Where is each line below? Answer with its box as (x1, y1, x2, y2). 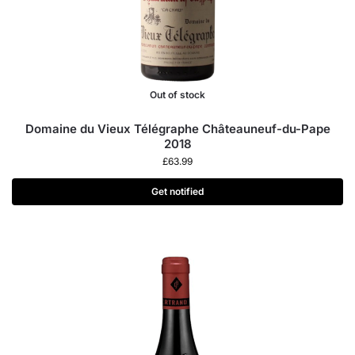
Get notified (151, 185, 204, 197)
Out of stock (150, 89, 205, 101)
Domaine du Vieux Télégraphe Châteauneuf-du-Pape (25, 121, 330, 136)
